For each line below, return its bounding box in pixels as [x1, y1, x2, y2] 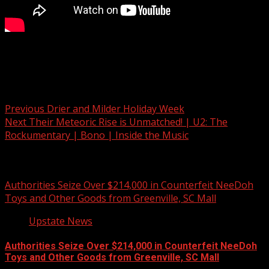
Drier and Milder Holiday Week [44, 101, 184, 115]
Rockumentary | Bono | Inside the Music [5, 128, 189, 142]
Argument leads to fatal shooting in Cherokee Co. [5, 47, 228, 61]
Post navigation [5, 73, 108, 90]
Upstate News [29, 214, 92, 228]
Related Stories [5, 154, 76, 166]
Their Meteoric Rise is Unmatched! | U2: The [26, 115, 228, 128]
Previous [5, 101, 44, 115]
